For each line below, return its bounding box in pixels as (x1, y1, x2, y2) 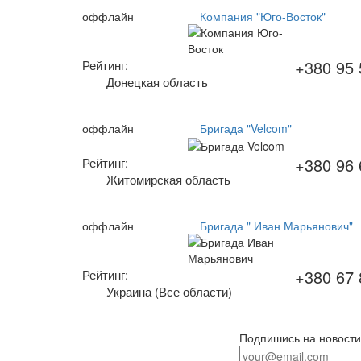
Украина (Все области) (106, 283, 232, 301)
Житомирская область (106, 171, 230, 189)
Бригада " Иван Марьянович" (200, 218, 354, 234)
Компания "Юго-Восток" (200, 7, 326, 24)
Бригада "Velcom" (200, 119, 293, 136)
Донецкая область (106, 73, 208, 90)
